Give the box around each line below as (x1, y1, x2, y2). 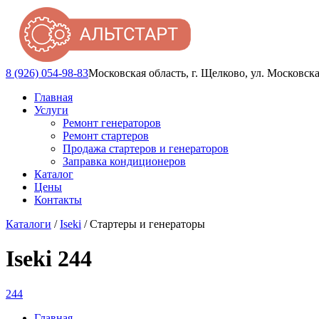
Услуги (34, 104, 68, 116)
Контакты (34, 194, 82, 206)
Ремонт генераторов (63, 117, 161, 129)
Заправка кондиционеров (63, 155, 186, 167)
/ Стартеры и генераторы (81, 218, 205, 230)
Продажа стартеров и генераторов (63, 142, 229, 155)
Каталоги (6, 218, 51, 230)
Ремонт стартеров (63, 130, 149, 142)
